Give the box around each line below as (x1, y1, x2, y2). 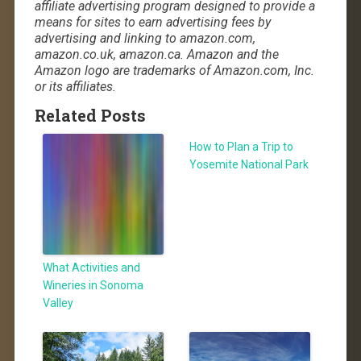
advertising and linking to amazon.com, (34, 30, 255, 46)
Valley (43, 296, 74, 309)
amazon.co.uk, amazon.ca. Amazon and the (34, 46, 279, 62)
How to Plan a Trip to (189, 139, 293, 153)
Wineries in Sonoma (43, 278, 144, 292)
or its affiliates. (34, 78, 116, 94)
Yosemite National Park (189, 157, 309, 171)
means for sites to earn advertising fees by (34, 14, 271, 30)
